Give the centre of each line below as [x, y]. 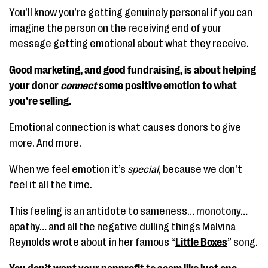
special [143, 169]
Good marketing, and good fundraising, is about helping [133, 70]
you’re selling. [40, 101]
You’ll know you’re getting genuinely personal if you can [131, 13]
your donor [35, 86]
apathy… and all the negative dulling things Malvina [122, 227]
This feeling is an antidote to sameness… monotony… [128, 211]
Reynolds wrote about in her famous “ [92, 242]
